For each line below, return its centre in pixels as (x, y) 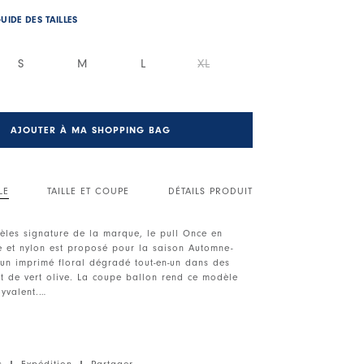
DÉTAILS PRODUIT (210, 191)
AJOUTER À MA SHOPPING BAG (91, 130)
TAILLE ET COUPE (89, 191)
